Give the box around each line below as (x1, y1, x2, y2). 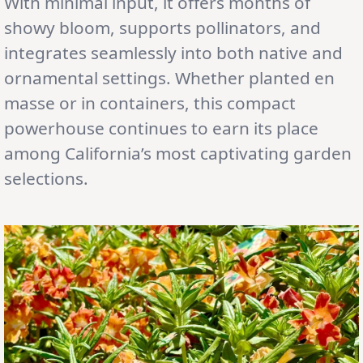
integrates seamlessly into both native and (4, 41, 343, 65)
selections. (4, 167, 88, 190)
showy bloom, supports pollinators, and (4, 16, 321, 40)
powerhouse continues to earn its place (4, 117, 318, 140)
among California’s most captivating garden (4, 142, 352, 165)
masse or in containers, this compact (4, 92, 296, 115)
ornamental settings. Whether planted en (4, 66, 335, 90)
